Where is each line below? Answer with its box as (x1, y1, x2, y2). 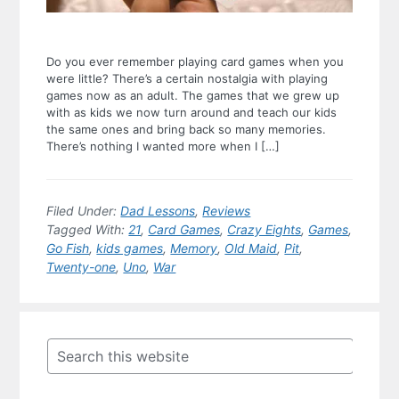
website (45, 368, 99, 387)
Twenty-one (46, 258, 117, 274)
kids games (96, 240, 164, 256)
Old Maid (224, 240, 278, 256)
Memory (170, 240, 218, 256)
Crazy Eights (227, 221, 302, 237)
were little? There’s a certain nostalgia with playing (46, 70, 329, 85)
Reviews (202, 202, 251, 218)
